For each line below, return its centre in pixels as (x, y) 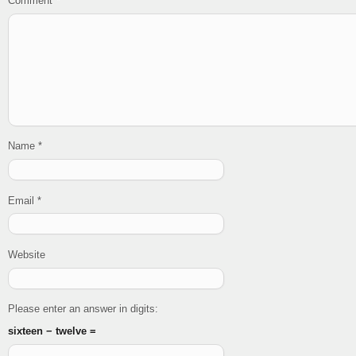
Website (27, 254)
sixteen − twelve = (52, 331)
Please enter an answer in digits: (83, 309)
